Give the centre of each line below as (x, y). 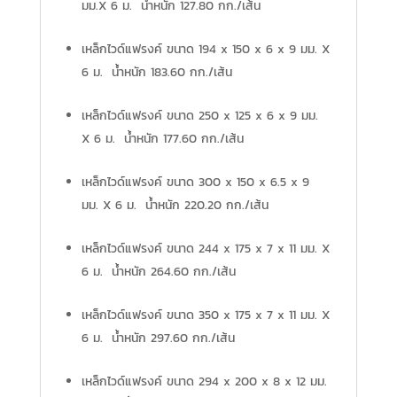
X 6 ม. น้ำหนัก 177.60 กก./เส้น (162, 138)
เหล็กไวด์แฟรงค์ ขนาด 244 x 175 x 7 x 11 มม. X (205, 248)
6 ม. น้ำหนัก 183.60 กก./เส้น (156, 72)
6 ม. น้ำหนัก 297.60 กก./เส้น (158, 338)
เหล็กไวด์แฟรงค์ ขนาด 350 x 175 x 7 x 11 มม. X (205, 315)
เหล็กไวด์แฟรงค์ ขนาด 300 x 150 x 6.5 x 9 (195, 182)
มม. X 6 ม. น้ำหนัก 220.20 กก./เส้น (175, 205)
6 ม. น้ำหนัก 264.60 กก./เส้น (158, 271)
